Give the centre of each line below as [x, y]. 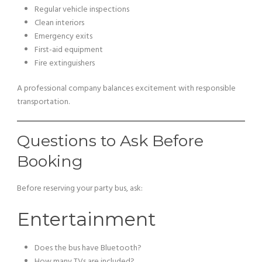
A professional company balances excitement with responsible [126, 89]
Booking [50, 161]
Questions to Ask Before [110, 141]
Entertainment [87, 219]
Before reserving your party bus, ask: [80, 189]
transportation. [43, 102]
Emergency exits [63, 37]
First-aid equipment [69, 50]
